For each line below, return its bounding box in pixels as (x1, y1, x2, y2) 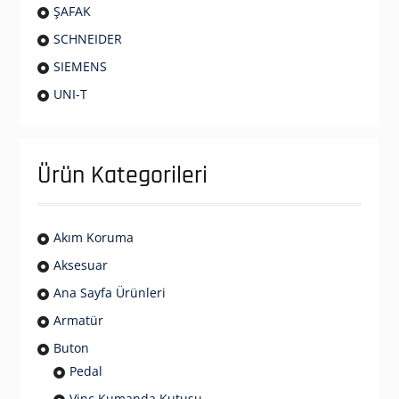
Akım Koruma (53, 229, 134, 247)
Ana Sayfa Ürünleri (53, 284, 166, 302)
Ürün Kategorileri (37, 159, 208, 192)
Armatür (53, 312, 103, 330)
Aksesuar (53, 256, 108, 274)
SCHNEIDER (53, 30, 122, 48)
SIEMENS (53, 58, 107, 76)
